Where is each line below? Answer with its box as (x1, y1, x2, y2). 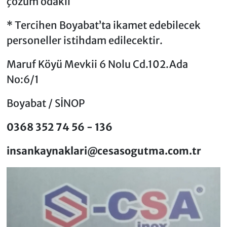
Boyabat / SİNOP (6, 97, 85, 110)
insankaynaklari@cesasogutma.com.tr (6, 144, 201, 158)
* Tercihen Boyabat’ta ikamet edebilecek (6, 19, 201, 32)
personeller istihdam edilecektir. (6, 34, 163, 47)
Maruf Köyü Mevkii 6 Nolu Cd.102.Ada (6, 58, 188, 71)
